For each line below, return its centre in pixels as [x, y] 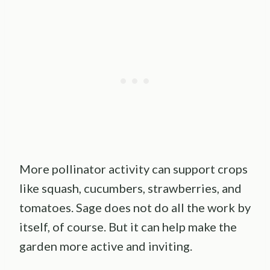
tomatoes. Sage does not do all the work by [135, 207]
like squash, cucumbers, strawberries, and [130, 188]
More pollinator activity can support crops [133, 168]
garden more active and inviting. [106, 246]
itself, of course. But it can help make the [128, 226]
